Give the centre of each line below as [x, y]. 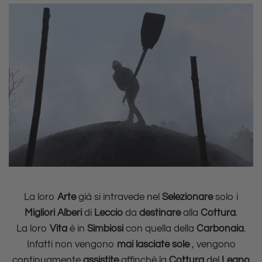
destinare [160, 213]
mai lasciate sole [154, 245]
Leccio [108, 213]
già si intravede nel [120, 197]
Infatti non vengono [72, 245]
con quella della [161, 229]
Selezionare [187, 197]
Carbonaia [220, 229]
